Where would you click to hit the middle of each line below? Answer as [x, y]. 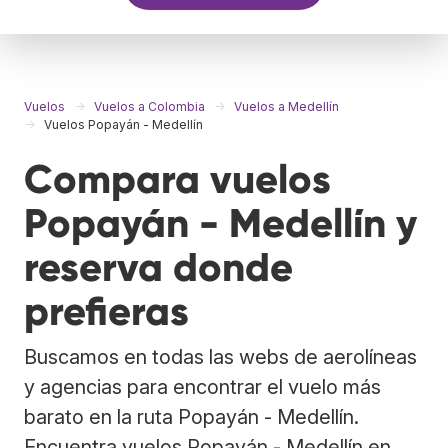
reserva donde [158, 267]
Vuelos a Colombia [149, 106]
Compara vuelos [177, 179]
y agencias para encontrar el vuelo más [202, 386]
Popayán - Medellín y [220, 223]
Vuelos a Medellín [286, 106]
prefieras [106, 311]
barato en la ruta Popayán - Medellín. [191, 416]
